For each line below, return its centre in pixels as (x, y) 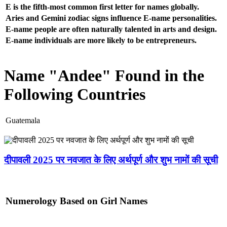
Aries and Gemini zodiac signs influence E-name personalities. (111, 18)
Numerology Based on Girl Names (77, 201)
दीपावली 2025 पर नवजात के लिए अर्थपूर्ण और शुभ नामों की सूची (111, 160)
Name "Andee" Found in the (104, 75)
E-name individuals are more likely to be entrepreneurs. (101, 40)
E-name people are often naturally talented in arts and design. (111, 29)
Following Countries (75, 94)
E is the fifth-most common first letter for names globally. (102, 7)
